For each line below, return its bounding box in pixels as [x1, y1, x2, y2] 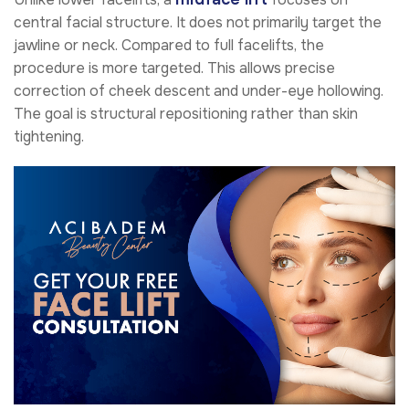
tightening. [14, 126, 84, 146]
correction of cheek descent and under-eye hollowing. [14, 80, 383, 100]
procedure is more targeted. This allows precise [14, 58, 335, 78]
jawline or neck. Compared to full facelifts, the [14, 35, 324, 55]
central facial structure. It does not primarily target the [14, 12, 382, 32]
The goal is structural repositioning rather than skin [14, 103, 358, 123]
